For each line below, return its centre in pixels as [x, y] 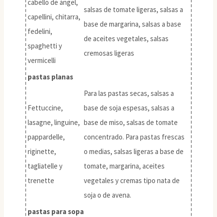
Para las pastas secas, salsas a [129, 93]
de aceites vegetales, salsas [126, 38]
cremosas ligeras [109, 53]
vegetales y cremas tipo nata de [132, 180]
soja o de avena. [108, 195]
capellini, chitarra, [54, 16]
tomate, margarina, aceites [124, 166]
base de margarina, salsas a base [132, 24]
